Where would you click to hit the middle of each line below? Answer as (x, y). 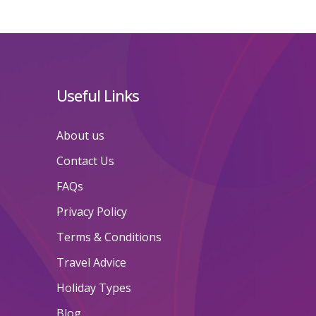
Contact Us (85, 161)
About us (80, 136)
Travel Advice (91, 263)
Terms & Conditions (109, 237)
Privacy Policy (91, 212)
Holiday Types (93, 288)
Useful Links (97, 96)
